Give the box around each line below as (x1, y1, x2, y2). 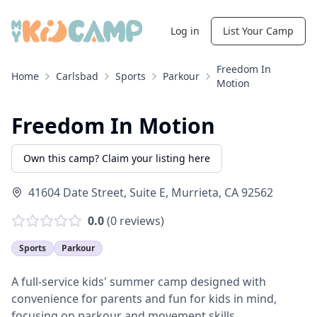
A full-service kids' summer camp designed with (11, 274, 266, 289)
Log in (171, 24, 200, 38)
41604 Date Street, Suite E (28, 185, 166, 200)
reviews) (117, 213, 164, 229)
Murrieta (171, 185, 219, 200)
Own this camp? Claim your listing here (23, 151, 210, 165)
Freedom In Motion (11, 111, 215, 140)
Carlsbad (56, 69, 98, 83)
